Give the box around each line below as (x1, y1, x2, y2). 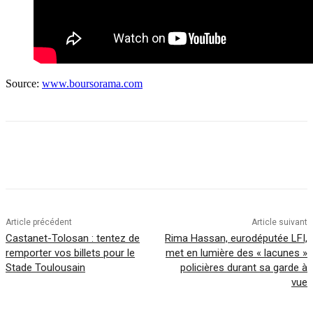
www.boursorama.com (42, 77, 143, 89)
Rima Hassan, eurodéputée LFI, (164, 231, 307, 245)
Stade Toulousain (6, 261, 85, 274)
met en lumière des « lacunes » (165, 246, 307, 259)
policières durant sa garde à (180, 261, 307, 274)
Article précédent (6, 217, 72, 227)
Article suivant (251, 217, 307, 227)
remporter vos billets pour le (6, 246, 135, 259)
